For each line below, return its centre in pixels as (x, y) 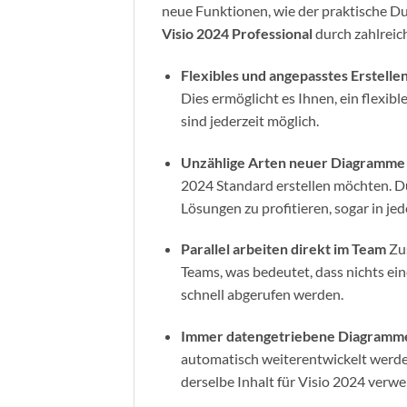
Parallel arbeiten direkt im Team (284, 249)
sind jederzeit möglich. (249, 120)
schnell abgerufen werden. (262, 294)
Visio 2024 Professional (237, 34)
